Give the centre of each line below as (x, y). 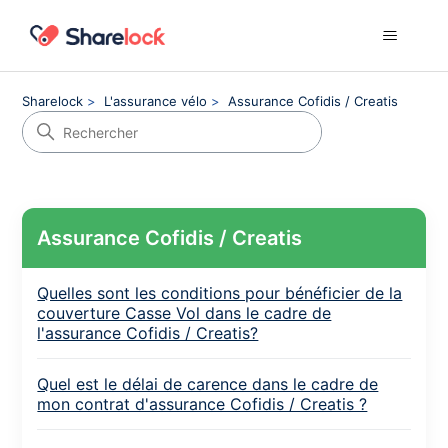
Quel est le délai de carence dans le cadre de (208, 384)
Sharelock (53, 101)
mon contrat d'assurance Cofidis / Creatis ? (202, 404)
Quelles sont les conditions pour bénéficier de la (220, 293)
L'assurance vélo (156, 101)
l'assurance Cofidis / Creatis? (148, 333)
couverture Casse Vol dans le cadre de (184, 313)
